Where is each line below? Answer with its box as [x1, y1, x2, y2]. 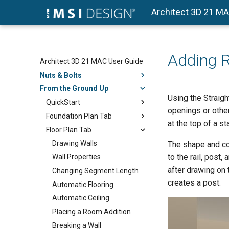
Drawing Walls [52, 139, 97, 148]
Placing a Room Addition [52, 208, 131, 216]
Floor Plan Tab [46, 125, 91, 134]
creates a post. [168, 178, 221, 188]
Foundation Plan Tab [46, 111, 112, 120]
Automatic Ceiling [52, 194, 109, 202]
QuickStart [46, 98, 80, 106]
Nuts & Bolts [40, 71, 82, 79]
